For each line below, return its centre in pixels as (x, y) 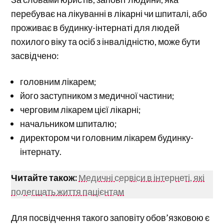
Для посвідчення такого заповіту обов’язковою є (110, 217)
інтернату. (41, 151)
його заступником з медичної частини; (97, 95)
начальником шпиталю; (69, 123)
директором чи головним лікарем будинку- (107, 137)
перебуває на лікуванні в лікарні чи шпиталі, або (109, 13)
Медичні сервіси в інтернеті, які (142, 177)
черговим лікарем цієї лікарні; (81, 109)
